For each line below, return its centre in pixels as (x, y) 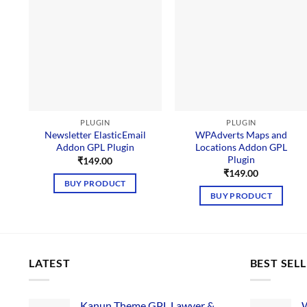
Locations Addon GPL (241, 147)
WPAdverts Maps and (241, 135)
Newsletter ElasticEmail (95, 135)
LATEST (50, 263)
